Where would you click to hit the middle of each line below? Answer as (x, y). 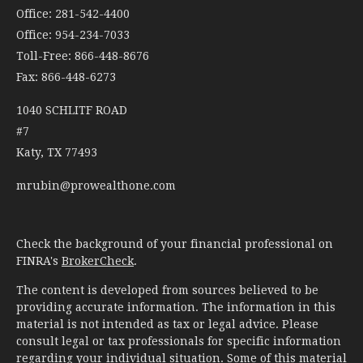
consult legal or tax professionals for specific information (179, 341)
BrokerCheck (98, 261)
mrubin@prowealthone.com (96, 185)
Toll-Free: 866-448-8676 (83, 56)
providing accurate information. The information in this (176, 307)
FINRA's (39, 261)
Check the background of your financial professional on (175, 243)
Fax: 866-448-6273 (66, 77)
